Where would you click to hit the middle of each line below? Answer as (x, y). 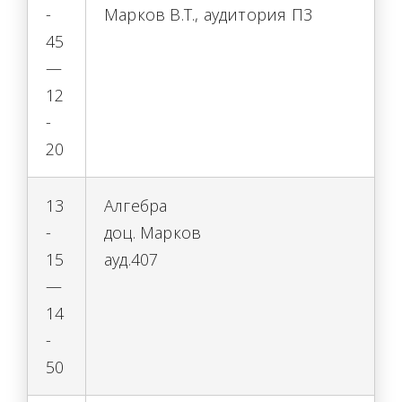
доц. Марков (153, 232)
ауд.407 (131, 259)
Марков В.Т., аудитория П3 (209, 14)
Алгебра (136, 205)
